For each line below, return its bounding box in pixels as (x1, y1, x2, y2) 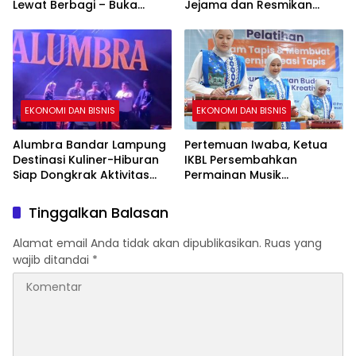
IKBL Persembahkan (184, 152, 297, 168)
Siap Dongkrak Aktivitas (13, 167, 149, 184)
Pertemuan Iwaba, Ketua (184, 137, 327, 153)
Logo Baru (184, 12, 243, 29)
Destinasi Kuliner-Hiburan (13, 152, 159, 168)
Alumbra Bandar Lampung (13, 137, 166, 153)
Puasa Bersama (13, 12, 104, 29)
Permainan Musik (184, 167, 281, 184)
